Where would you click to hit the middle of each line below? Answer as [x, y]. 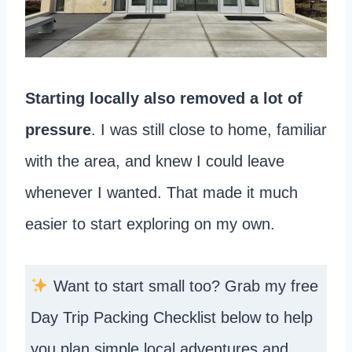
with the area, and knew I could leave [155, 161]
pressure [58, 130]
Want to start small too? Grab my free [183, 286]
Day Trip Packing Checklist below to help [172, 318]
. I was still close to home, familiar [209, 130]
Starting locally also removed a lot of [164, 99]
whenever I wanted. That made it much [161, 193]
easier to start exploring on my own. [150, 224]
